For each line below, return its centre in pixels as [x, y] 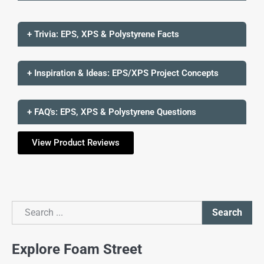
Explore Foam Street [77, 250]
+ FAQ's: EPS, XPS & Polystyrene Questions [112, 112]
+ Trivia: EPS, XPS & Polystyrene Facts [103, 34]
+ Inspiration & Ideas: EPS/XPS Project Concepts [123, 73]
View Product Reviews [76, 142]
